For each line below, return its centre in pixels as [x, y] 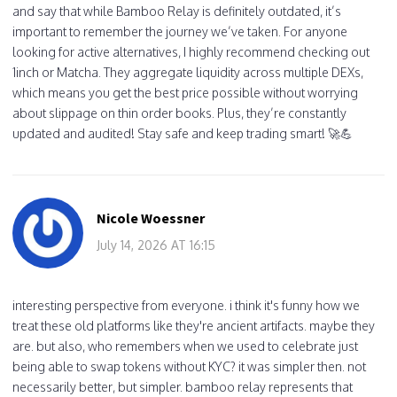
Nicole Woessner [151, 218]
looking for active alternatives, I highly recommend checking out [191, 51]
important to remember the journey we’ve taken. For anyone [180, 31]
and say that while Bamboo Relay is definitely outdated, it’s [177, 11]
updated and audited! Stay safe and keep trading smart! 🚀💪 [183, 133]
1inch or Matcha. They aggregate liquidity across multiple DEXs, [188, 72]
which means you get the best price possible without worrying [185, 92]
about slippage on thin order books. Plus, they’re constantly [179, 113]
